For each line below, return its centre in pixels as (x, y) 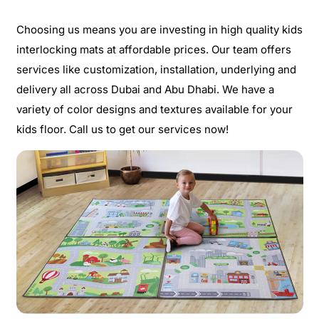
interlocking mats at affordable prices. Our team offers (153, 49)
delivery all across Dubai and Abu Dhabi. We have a (145, 89)
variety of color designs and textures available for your (154, 109)
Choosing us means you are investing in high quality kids (159, 29)
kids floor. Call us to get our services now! (122, 129)
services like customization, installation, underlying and (156, 69)
